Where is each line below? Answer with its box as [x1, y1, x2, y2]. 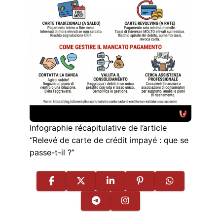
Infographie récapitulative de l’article [30, 123, 167, 133]
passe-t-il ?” [30, 147, 74, 158]
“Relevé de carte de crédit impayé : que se [30, 135, 188, 146]
